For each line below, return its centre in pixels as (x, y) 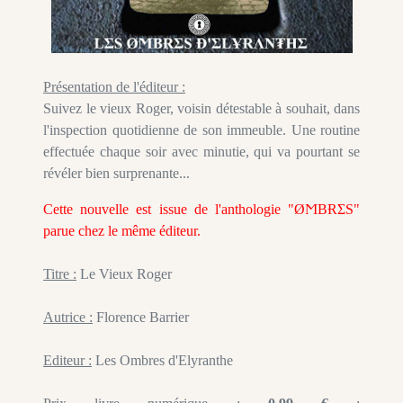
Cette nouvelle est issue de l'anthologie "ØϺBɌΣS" (201, 210)
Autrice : (68, 318)
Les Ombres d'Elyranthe (162, 361)
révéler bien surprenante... (116, 174)
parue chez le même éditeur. (122, 231)
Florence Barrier (141, 318)
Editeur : (67, 361)
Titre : (60, 274)
